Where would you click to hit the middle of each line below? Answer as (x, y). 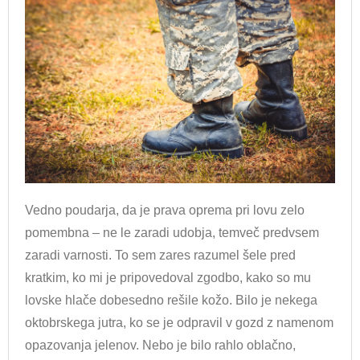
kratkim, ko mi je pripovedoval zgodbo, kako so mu (168, 277)
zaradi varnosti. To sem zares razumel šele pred (160, 255)
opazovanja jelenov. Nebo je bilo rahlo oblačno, (160, 345)
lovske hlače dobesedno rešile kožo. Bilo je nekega (171, 300)
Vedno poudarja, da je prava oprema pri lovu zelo (165, 210)
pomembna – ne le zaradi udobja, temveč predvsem (172, 232)
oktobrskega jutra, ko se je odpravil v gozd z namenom (179, 322)
